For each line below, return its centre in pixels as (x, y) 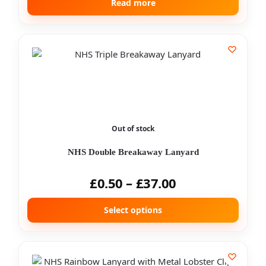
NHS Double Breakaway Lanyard (133, 152)
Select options (133, 210)
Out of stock (133, 129)
